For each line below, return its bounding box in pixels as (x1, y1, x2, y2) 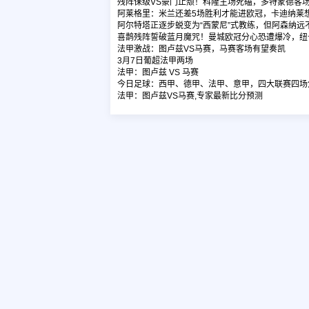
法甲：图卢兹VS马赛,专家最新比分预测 (117, 91, 263, 101)
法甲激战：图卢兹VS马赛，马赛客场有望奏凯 (117, 44, 286, 54)
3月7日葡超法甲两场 (117, 56, 193, 66)
